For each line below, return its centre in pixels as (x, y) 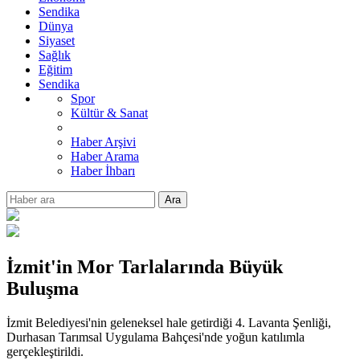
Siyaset (57, 41)
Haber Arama (105, 156)
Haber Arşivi (103, 142)
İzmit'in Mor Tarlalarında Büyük (145, 266)
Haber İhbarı (103, 171)
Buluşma (43, 288)
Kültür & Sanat (109, 113)
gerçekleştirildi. (45, 351)
